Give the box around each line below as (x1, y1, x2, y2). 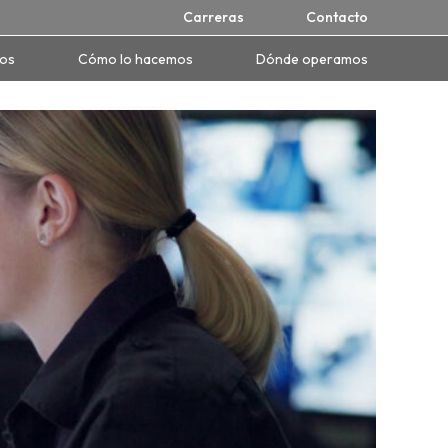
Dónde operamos (256, 49, 368, 68)
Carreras (183, 8, 244, 26)
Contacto (306, 8, 368, 26)
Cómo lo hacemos (78, 49, 193, 68)
